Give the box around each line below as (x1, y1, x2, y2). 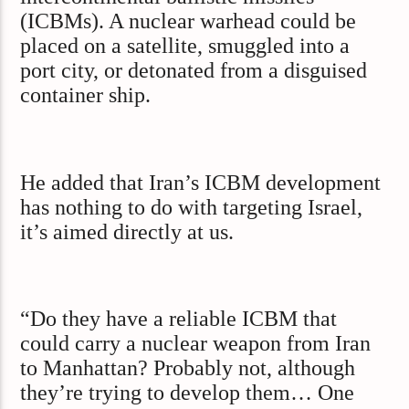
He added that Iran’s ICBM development (20, 170, 382, 194)
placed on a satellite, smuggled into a (20, 33, 351, 58)
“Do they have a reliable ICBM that (20, 307, 338, 331)
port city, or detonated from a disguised (20, 58, 368, 82)
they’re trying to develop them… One (20, 381, 355, 405)
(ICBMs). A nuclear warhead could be (20, 8, 357, 33)
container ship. (20, 82, 152, 107)
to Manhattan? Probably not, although (20, 356, 356, 381)
